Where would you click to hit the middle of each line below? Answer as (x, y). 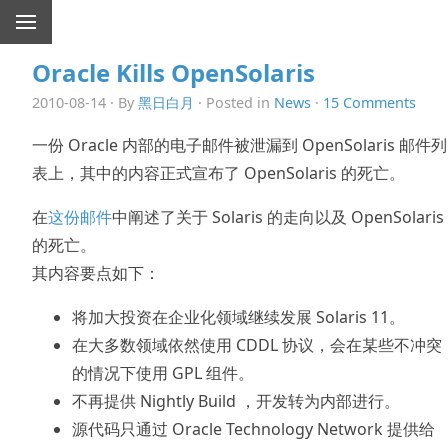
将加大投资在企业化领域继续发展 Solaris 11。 (238, 316)
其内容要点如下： (96, 272)
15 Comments (369, 102)
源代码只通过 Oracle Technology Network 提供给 (253, 428)
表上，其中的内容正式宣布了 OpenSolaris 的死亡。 (218, 172)
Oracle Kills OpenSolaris (173, 72)
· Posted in (234, 102)
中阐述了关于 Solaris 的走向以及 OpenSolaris (278, 216)
